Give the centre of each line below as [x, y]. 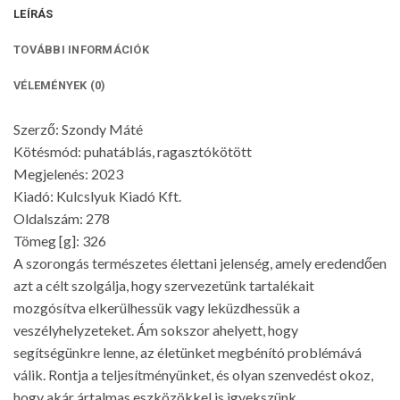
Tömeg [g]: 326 [60, 241]
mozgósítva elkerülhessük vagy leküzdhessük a [157, 308]
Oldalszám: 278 [62, 219]
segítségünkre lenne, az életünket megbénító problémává [187, 353]
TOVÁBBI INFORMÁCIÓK [81, 50]
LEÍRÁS [33, 14]
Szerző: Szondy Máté [78, 129]
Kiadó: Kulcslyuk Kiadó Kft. [97, 196]
